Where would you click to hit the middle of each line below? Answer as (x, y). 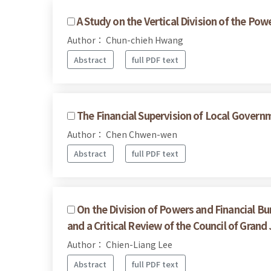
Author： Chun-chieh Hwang (125, 40)
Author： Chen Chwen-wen (122, 134)
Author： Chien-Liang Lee (120, 245)
